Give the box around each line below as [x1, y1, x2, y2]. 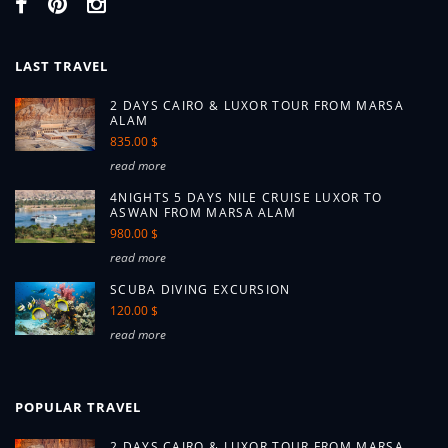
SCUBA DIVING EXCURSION [110, 281, 291, 298]
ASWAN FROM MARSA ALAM [110, 204, 297, 221]
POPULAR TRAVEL [15, 398, 141, 416]
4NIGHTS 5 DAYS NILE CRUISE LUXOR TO [110, 189, 383, 206]
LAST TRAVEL [15, 57, 108, 75]
